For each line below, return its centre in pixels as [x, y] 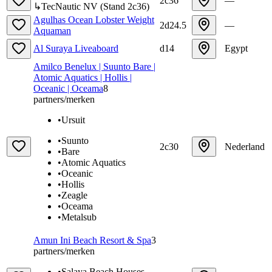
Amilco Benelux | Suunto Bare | [94, 66]
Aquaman [52, 30]
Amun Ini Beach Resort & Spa [92, 240]
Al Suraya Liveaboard [76, 48]
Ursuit [73, 120]
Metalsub [79, 217]
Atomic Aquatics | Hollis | [83, 77]
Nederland [245, 146]
